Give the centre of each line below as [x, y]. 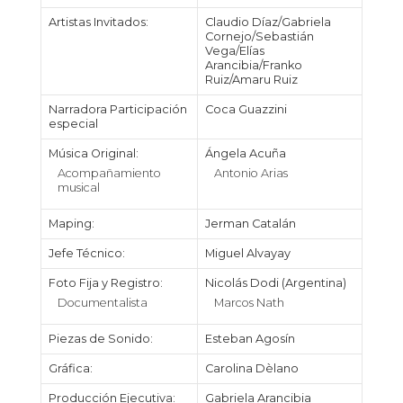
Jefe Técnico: [86, 253]
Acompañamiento [109, 174]
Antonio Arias [251, 174]
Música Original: [93, 153]
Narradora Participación [117, 109]
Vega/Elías [234, 51]
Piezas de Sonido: [100, 339]
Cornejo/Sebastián [259, 36]
